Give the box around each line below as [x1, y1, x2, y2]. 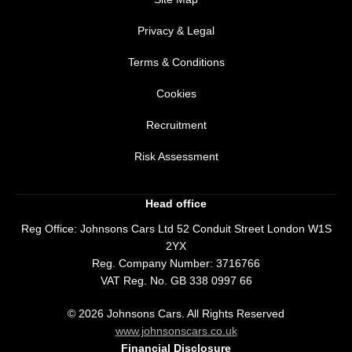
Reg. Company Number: [92, 257, 213, 270]
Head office [145, 197, 207, 211]
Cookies [156, 86, 196, 100]
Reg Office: [20, 222, 77, 236]
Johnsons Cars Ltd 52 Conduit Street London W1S [76, 222, 332, 236]
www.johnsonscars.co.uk [115, 324, 237, 338]
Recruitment [145, 118, 207, 131]
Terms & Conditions [127, 55, 225, 68]
